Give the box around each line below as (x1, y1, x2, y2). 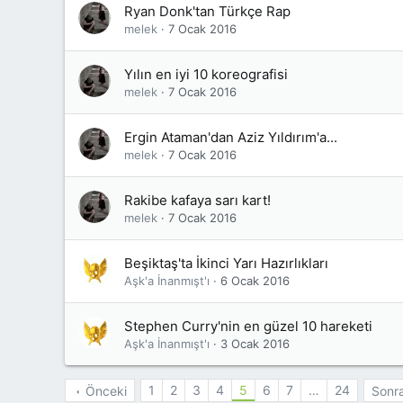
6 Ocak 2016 (220, 273, 290, 288)
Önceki (85, 383, 127, 399)
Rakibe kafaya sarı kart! (124, 192, 271, 209)
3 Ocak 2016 (220, 336, 290, 351)
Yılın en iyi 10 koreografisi (124, 66, 288, 83)
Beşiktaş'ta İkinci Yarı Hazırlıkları (124, 255, 328, 272)
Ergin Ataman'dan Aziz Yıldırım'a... (124, 129, 337, 146)
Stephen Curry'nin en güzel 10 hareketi (124, 318, 372, 335)
